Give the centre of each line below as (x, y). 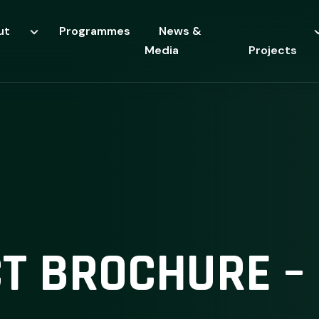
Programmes (95, 31)
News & (181, 31)
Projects (272, 51)
